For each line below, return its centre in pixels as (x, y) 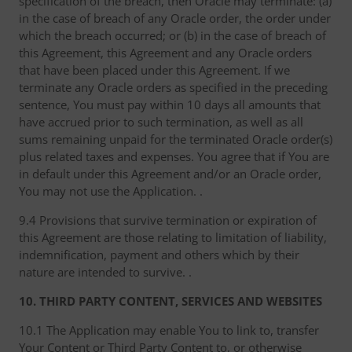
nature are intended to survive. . (105, 272)
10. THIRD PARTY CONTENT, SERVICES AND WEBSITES (170, 301)
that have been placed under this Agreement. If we (154, 70)
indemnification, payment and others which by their (159, 255)
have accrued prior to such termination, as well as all (161, 122)
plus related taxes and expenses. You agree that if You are (174, 156)
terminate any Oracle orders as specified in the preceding (173, 87)
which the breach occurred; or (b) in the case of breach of (172, 35)
